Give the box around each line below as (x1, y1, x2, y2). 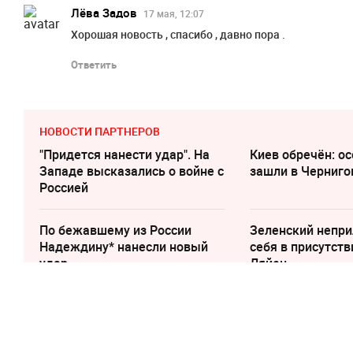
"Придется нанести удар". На (39, 146, 210, 164)
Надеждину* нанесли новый (39, 238, 208, 256)
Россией (39, 179, 88, 197)
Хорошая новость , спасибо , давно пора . (71, 27, 285, 43)
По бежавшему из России (39, 221, 191, 240)
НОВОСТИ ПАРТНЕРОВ (39, 124, 160, 139)
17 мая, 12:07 (143, 7, 204, 20)
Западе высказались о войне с (39, 162, 224, 180)
